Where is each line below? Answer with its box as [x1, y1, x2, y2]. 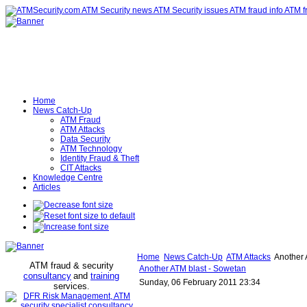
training [90, 271, 119, 281]
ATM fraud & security [29, 260, 114, 271]
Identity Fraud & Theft [60, 153, 139, 163]
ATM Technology [60, 144, 122, 153]
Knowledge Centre [33, 173, 103, 182]
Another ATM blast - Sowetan [139, 264, 246, 273]
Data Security [60, 134, 110, 144]
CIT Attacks [60, 163, 101, 173]
